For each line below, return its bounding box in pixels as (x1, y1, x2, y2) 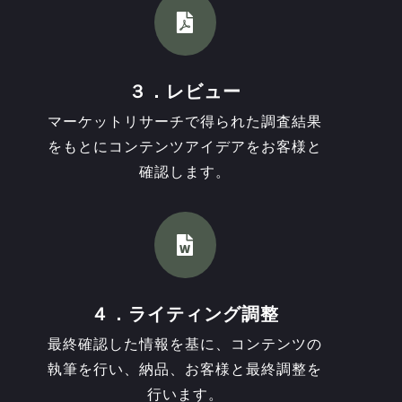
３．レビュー (128, 82, 242, 102)
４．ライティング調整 (91, 304, 280, 325)
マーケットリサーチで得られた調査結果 (48, 114, 323, 130)
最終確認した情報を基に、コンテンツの (48, 336, 323, 353)
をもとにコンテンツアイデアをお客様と (48, 139, 323, 155)
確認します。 (139, 164, 232, 180)
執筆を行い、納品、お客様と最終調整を (48, 362, 323, 378)
